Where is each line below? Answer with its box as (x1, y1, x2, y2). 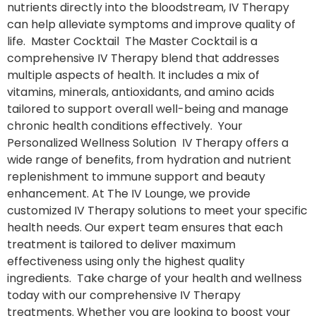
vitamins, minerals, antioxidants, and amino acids (7, 84, 274, 101)
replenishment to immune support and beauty (7, 169, 265, 186)
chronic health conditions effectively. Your (7, 118, 243, 135)
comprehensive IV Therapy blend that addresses (7, 50, 279, 67)
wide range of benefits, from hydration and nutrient (7, 152, 291, 169)
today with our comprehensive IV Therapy (7, 287, 241, 304)
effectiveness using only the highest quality (7, 253, 245, 270)
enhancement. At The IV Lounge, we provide (7, 186, 250, 202)
